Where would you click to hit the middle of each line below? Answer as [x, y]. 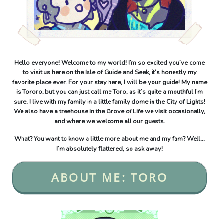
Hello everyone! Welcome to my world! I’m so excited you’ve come [109, 62]
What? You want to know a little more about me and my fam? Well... [109, 139]
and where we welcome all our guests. [109, 121]
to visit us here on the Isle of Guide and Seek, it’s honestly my [109, 72]
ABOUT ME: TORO [109, 177]
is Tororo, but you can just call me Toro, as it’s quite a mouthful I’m [109, 92]
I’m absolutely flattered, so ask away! [109, 148]
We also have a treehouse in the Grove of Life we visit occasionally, [109, 111]
